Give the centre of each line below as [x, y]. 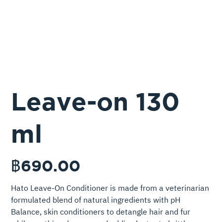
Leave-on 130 [96, 101]
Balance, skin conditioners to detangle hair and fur [101, 213]
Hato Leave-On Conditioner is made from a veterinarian [110, 189]
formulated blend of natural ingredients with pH [96, 201]
